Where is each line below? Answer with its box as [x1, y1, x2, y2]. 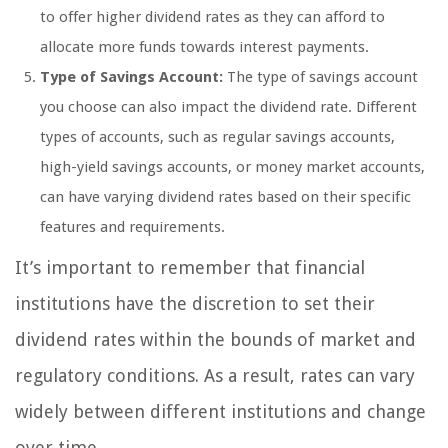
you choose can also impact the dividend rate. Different [40, 97, 417, 116]
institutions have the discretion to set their [15, 292, 375, 314]
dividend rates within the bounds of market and [15, 328, 416, 350]
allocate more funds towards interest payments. [40, 37, 369, 56]
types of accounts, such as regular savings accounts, [40, 127, 395, 146]
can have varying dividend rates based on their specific [40, 187, 411, 206]
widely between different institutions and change [15, 400, 426, 422]
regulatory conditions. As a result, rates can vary [15, 364, 415, 386]
